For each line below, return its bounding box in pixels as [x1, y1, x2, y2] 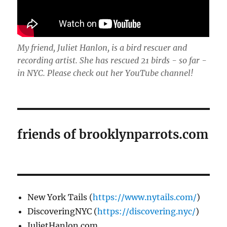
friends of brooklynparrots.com [17, 126, 209, 142]
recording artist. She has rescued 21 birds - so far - [17, 55, 207, 65]
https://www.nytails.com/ [93, 192, 197, 202]
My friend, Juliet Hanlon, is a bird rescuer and [17, 42, 187, 53]
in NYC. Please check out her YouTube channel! [17, 67, 194, 78]
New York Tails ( [27, 192, 93, 202]
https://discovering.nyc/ [97, 206, 196, 216]
